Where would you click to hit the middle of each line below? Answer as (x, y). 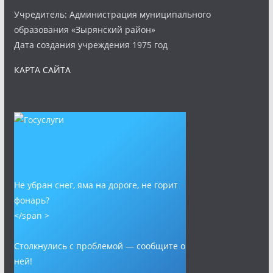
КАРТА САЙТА (42, 70)
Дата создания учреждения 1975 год (90, 45)
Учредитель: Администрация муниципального (112, 14)
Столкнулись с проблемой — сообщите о (99, 246)
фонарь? (31, 200)
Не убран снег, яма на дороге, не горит (96, 185)
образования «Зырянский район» (84, 30)
